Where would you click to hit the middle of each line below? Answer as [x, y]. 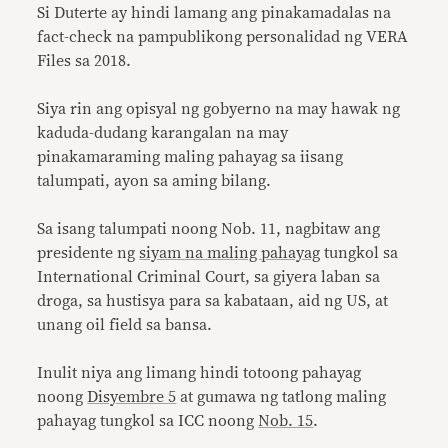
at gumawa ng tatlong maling [281, 397]
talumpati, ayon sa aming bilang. [154, 181]
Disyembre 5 [132, 397]
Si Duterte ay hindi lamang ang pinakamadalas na [214, 13]
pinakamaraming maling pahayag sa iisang [190, 157]
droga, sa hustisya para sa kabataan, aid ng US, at [213, 301]
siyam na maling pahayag [230, 253]
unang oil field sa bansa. [125, 325]
